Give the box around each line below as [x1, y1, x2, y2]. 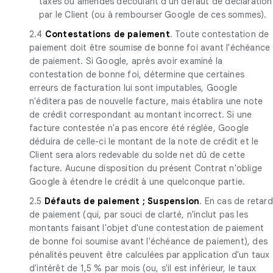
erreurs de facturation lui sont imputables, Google [29, 82, 238, 93]
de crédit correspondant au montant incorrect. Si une [29, 108, 252, 120]
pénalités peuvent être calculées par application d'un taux [29, 249, 270, 260]
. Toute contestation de [169, 28, 269, 40]
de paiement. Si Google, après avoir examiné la [29, 55, 223, 66]
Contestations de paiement [44, 28, 170, 40]
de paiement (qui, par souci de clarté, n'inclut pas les [29, 208, 249, 220]
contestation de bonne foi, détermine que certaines [29, 68, 245, 80]
